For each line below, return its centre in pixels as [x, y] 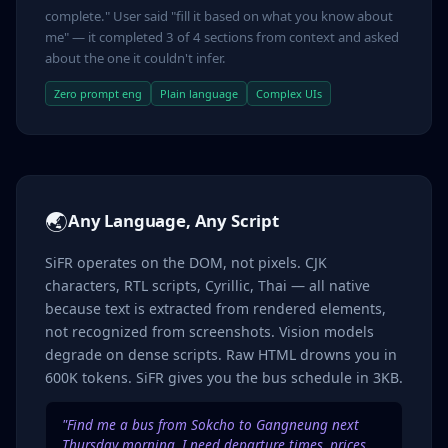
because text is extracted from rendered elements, [215, 308]
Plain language [199, 93]
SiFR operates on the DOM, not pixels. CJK [186, 262]
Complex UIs [289, 93]
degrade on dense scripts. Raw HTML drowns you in [221, 354]
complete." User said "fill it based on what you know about [219, 16]
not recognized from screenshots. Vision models [209, 331]
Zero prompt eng [98, 93]
